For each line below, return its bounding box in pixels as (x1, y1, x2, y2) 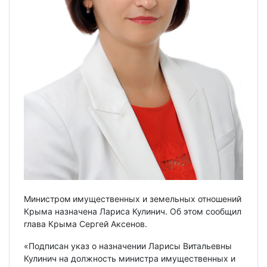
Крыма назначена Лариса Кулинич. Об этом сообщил (24, 206, 241, 216)
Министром (24, 193, 71, 204)
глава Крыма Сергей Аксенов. (24, 218, 147, 229)
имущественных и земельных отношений (73, 193, 241, 204)
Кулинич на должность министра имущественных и (24, 253, 235, 263)
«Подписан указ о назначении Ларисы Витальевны (24, 240, 232, 251)
